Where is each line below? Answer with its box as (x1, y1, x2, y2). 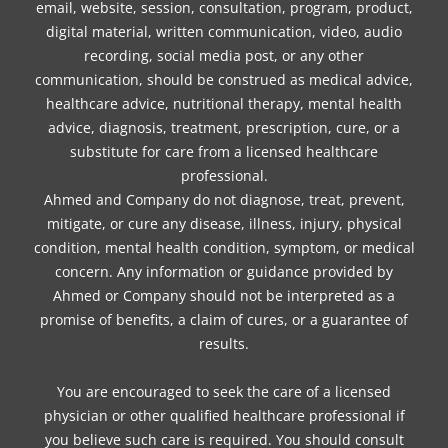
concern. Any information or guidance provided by (55, 261, 393, 281)
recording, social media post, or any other (84, 45, 364, 65)
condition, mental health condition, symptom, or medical (33, 237, 415, 257)
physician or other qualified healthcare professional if (43, 406, 405, 426)
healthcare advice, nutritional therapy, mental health (46, 93, 402, 113)
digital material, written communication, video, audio (46, 21, 402, 41)
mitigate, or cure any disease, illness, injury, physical (46, 213, 402, 233)
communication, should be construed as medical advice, (35, 69, 413, 89)
